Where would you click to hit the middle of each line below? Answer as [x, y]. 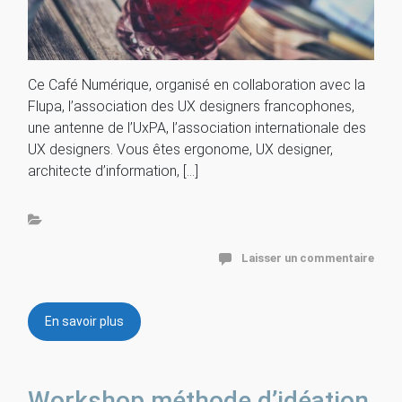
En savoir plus [84, 321]
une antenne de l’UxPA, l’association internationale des [197, 127]
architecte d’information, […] [113, 170]
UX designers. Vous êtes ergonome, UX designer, [180, 149]
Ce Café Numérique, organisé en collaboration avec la [197, 84]
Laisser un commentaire [308, 258]
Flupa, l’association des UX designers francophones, [191, 106]
